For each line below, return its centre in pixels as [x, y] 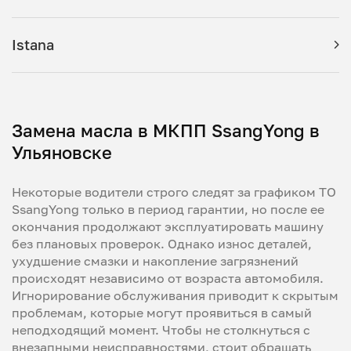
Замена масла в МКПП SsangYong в [166, 130]
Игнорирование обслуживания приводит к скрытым [175, 295]
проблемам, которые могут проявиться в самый [162, 312]
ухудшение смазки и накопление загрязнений [155, 261]
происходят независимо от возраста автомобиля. [168, 278]
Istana [33, 44]
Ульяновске [62, 152]
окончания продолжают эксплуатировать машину [168, 226]
